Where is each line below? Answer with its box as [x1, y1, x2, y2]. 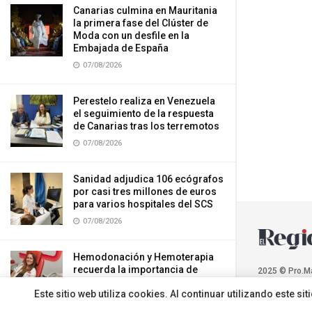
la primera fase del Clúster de [73, 17, 208, 29]
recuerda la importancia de [73, 264, 198, 275]
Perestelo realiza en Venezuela [73, 95, 215, 107]
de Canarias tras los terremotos [73, 120, 219, 132]
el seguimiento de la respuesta [73, 108, 214, 119]
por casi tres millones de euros [73, 186, 217, 197]
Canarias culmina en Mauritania [73, 5, 217, 16]
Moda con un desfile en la [73, 30, 189, 41]
